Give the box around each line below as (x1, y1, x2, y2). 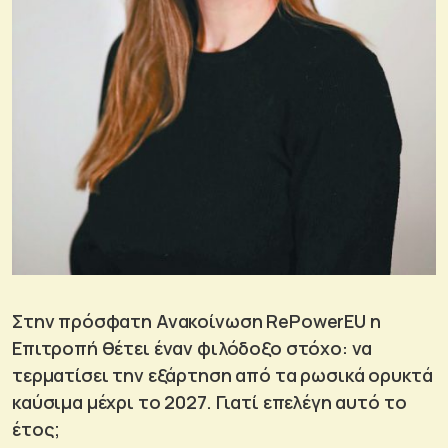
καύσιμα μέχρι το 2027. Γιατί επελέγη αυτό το (12, 389, 407, 414)
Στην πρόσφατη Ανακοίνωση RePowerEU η (12, 308, 381, 333)
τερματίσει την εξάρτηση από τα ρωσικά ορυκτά (12, 362, 433, 387)
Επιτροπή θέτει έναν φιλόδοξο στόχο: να (12, 335, 373, 360)
